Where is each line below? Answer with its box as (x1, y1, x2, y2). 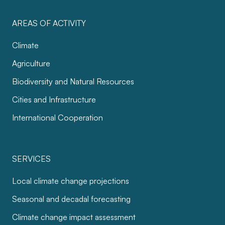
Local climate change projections (12, 176, 129, 186)
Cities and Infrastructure (12, 94, 96, 105)
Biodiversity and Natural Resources (12, 76, 134, 87)
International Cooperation (12, 113, 103, 123)
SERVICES (12, 154, 51, 164)
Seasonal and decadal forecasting (12, 194, 131, 204)
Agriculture (12, 58, 50, 69)
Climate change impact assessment (12, 212, 136, 222)
